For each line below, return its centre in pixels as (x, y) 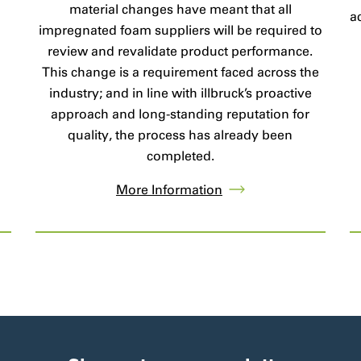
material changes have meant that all (180, 10)
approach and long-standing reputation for (180, 114)
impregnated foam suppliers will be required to (180, 31)
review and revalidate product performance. (180, 52)
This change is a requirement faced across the (180, 73)
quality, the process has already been (180, 135)
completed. (180, 156)
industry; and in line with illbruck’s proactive (180, 93)
